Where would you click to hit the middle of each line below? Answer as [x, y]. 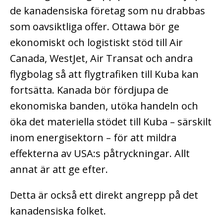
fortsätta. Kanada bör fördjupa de [89, 90]
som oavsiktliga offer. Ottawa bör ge [95, 27]
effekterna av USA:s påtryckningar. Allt [100, 154]
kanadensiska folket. [58, 211]
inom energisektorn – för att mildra [93, 138]
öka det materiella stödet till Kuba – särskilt [111, 122]
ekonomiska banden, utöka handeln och [104, 106]
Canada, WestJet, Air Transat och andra [101, 58]
